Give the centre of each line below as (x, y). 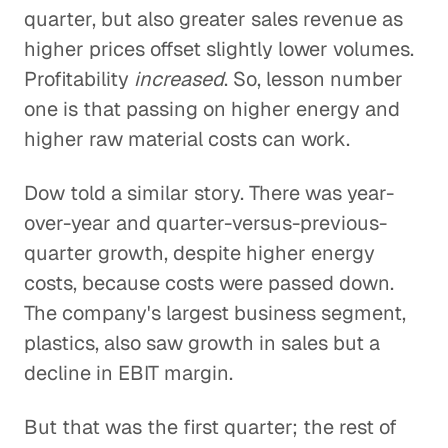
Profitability (79, 79)
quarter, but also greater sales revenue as (213, 19)
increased (179, 79)
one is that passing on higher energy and (212, 109)
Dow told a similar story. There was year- (209, 193)
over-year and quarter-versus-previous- (205, 223)
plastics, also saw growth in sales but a (202, 343)
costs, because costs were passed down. (209, 283)
